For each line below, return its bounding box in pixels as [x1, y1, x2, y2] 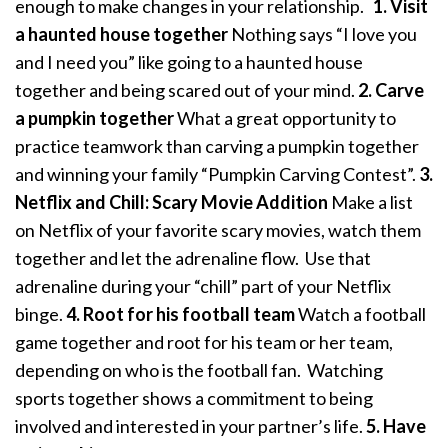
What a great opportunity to [174, 107, 396, 130]
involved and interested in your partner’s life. [15, 415, 366, 438]
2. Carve [358, 79, 424, 102]
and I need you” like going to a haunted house [15, 51, 363, 74]
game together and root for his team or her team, [15, 331, 393, 354]
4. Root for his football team [66, 303, 295, 326]
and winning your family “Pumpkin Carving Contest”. [15, 163, 419, 186]
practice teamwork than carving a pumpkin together [15, 135, 419, 158]
